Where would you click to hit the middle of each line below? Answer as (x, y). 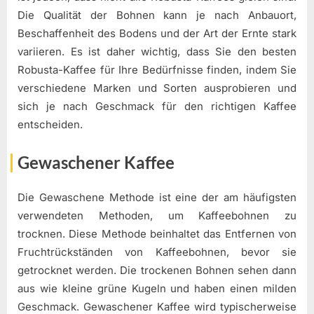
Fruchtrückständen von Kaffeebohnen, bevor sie (157, 252)
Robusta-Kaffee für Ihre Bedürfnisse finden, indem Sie (157, 70)
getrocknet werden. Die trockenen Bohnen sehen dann (157, 271)
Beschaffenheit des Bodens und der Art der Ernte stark (157, 34)
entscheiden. (50, 125)
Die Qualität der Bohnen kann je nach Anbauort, (157, 15)
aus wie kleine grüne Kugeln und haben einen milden (157, 289)
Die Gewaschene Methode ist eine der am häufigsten (157, 198)
